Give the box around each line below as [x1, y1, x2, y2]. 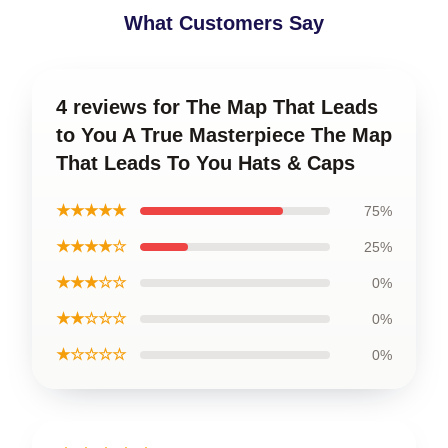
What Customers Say [124, 12, 324, 34]
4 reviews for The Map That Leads [56, 96, 378, 118]
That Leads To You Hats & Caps [56, 152, 355, 174]
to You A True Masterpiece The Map [56, 124, 392, 146]
